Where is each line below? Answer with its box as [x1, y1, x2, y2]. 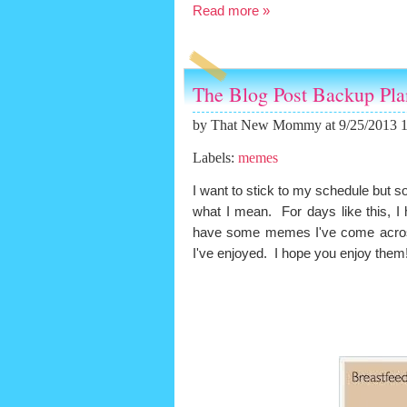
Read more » [193, 3, 270, 19]
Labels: [193, 149, 238, 165]
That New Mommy [211, 116, 322, 133]
